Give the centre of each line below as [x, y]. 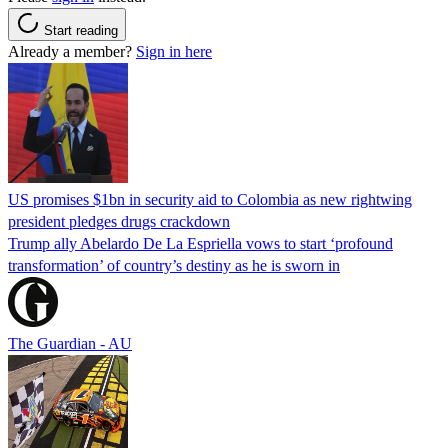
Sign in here [174, 51]
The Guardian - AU [70, 343]
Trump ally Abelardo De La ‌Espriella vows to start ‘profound [200, 243]
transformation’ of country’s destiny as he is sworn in [174, 265]
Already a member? [72, 51]
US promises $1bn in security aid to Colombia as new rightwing [210, 199]
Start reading [81, 30]
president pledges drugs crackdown [119, 221]
